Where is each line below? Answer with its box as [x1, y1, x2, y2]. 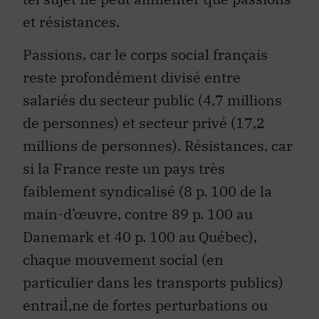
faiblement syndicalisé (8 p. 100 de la [23, 160, 272, 180]
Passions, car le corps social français [23, 23, 268, 43]
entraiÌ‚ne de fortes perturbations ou [23, 274, 268, 294]
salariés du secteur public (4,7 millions [23, 69, 282, 89]
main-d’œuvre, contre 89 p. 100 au [23, 183, 253, 203]
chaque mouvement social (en [23, 229, 224, 249]
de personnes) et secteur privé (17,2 [23, 92, 265, 112]
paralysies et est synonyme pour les [23, 297, 263, 317]
